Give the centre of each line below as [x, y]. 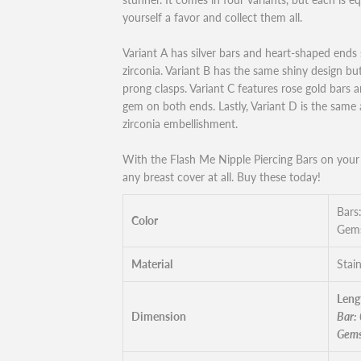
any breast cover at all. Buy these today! [222, 177]
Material [152, 264]
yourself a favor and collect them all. [212, 17]
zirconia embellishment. [180, 124]
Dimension [159, 316]
